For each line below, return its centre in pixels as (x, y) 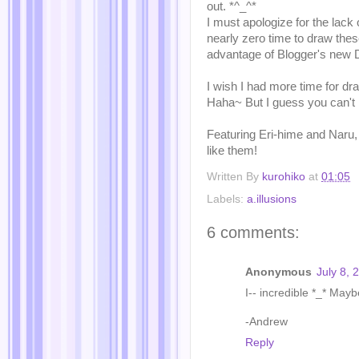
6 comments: (253, 232)
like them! (232, 151)
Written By (234, 176)
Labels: (227, 199)
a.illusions (272, 199)
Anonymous (278, 272)
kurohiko (284, 176)
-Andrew (266, 322)
